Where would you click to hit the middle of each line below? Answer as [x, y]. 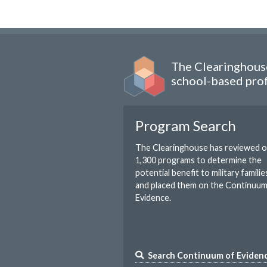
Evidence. [153, 198]
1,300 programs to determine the [198, 160]
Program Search [186, 126]
